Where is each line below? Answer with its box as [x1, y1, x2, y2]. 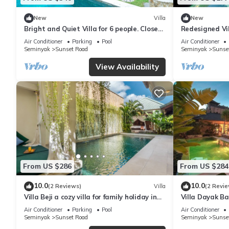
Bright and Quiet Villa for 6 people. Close [24, 24, 158, 33]
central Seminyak [24, 201, 82, 210]
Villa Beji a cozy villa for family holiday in [24, 192, 157, 201]
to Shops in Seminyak [24, 33, 95, 42]
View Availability [95, 61, 159, 72]
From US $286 [23, 162, 72, 171]
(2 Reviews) [48, 182, 81, 190]
